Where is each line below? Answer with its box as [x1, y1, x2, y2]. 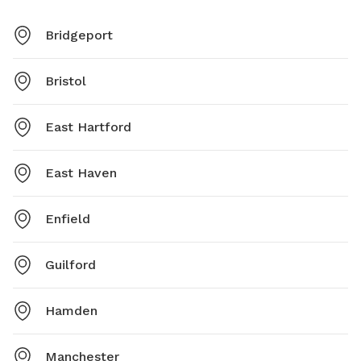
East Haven [45, 164, 117, 180]
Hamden [45, 302, 98, 318]
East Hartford [45, 118, 131, 135]
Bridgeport [45, 27, 113, 43]
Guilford [45, 256, 96, 272]
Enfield [45, 210, 90, 226]
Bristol [45, 73, 86, 89]
